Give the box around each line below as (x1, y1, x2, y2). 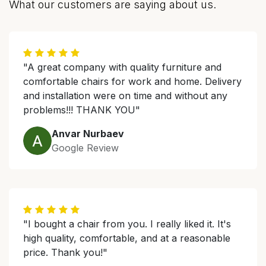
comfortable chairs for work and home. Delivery (23, 75, 242, 87)
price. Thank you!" (23, 246, 107, 258)
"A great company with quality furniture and (23, 61, 221, 73)
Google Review (52, 142, 119, 154)
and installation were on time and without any (23, 90, 227, 102)
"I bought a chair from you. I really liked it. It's (23, 218, 231, 230)
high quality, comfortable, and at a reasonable (23, 232, 230, 244)
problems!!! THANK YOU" (23, 104, 140, 116)
